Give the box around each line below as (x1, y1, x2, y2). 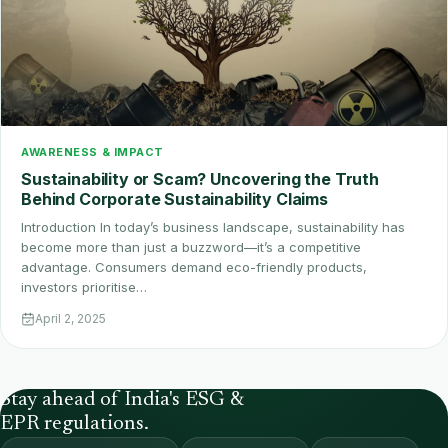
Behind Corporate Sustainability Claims (21, 189, 328, 210)
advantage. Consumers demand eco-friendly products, (21, 259, 367, 276)
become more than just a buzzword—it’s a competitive (21, 239, 361, 256)
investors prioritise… (21, 279, 147, 296)
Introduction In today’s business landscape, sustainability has (21, 219, 405, 236)
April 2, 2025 (35, 311, 106, 327)
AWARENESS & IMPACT (21, 145, 164, 160)
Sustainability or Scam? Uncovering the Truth (21, 169, 379, 190)
